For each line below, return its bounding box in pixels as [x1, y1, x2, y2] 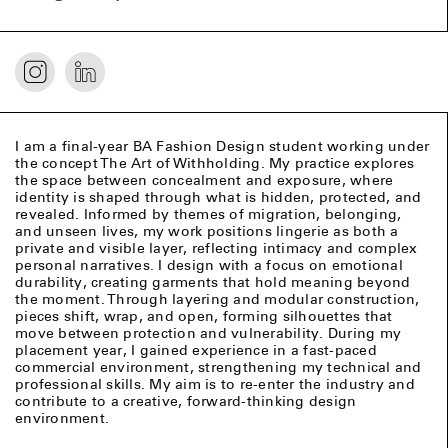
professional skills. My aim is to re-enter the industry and [15, 376, 415, 393]
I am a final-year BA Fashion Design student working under [15, 138, 430, 155]
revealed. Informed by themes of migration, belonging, [15, 206, 402, 223]
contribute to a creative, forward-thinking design [15, 393, 357, 410]
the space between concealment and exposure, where [15, 172, 394, 189]
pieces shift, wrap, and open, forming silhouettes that [15, 308, 393, 325]
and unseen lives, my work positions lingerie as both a [15, 223, 399, 240]
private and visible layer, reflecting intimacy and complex [15, 240, 418, 257]
